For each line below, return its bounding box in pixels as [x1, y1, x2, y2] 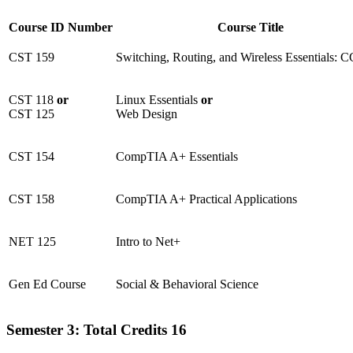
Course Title [217, 20, 284, 35]
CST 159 [9, 50, 54, 65]
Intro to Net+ [116, 235, 180, 249]
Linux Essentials [116, 93, 201, 107]
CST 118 [9, 93, 57, 107]
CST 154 [9, 150, 54, 164]
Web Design [116, 107, 177, 121]
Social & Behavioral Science [116, 277, 258, 292]
